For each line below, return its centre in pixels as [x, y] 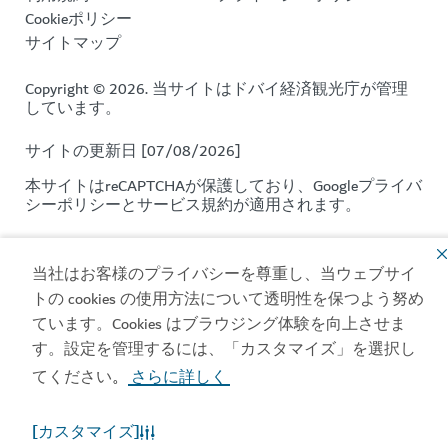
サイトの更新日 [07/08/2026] [133, 151]
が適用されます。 [297, 205]
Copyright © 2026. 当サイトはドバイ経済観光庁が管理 [216, 89]
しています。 [73, 108]
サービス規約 [185, 205]
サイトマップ [73, 43]
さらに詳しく [179, 376]
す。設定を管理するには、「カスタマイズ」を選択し [224, 348]
